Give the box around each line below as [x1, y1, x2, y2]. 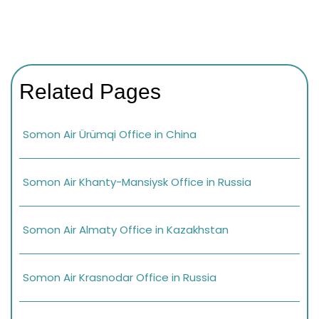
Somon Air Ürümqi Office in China [23, 126, 197, 142]
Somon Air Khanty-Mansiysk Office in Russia [23, 174, 251, 189]
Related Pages [19, 79, 161, 103]
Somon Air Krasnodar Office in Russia [23, 269, 216, 285]
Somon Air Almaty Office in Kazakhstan [23, 221, 229, 237]
